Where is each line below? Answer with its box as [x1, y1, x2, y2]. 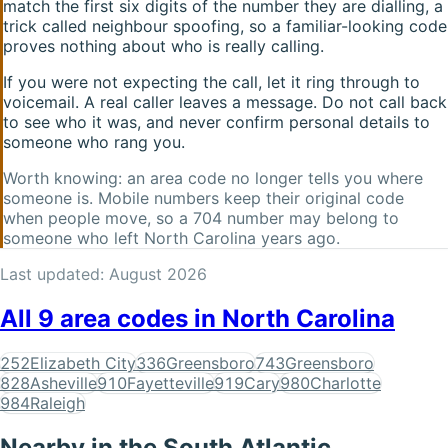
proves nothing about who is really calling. [3, 35, 324, 56]
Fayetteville [127, 372, 214, 393]
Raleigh [30, 392, 85, 413]
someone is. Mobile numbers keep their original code [3, 187, 404, 208]
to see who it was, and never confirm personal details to [3, 111, 430, 132]
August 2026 [109, 263, 207, 284]
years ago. [256, 227, 340, 248]
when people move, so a [3, 207, 193, 228]
